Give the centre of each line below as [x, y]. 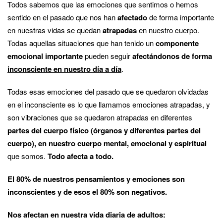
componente [177, 43]
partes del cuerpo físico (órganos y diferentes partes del [104, 130]
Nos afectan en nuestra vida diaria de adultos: [86, 214]
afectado [131, 17]
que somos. [28, 156]
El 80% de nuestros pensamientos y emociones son [96, 179]
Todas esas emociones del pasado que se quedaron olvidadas [108, 91]
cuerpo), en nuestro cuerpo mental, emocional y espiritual [107, 143]
